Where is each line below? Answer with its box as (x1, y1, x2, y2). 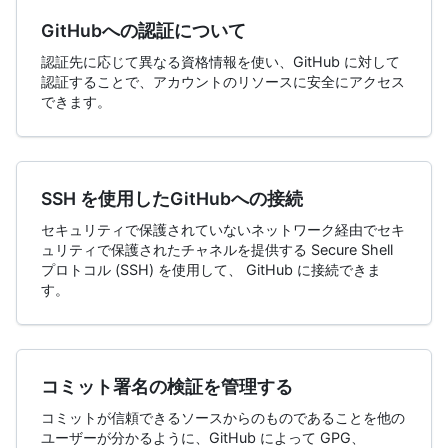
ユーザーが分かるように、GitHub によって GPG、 (41, 429, 365, 446)
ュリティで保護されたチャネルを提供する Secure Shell (41, 241, 393, 258)
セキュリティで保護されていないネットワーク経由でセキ (41, 221, 405, 238)
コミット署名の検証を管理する (41, 376, 293, 397)
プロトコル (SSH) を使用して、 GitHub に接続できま (41, 261, 381, 278)
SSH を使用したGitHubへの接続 (41, 188, 303, 209)
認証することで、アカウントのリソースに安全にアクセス (41, 73, 405, 90)
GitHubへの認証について (41, 20, 246, 41)
